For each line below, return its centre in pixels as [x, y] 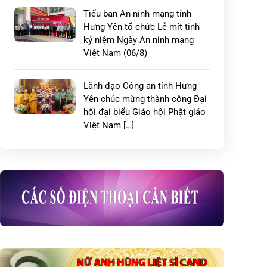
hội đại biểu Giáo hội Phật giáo [145, 112]
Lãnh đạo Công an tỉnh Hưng [140, 86]
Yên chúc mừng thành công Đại [145, 99]
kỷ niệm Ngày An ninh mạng [139, 40]
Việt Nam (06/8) [115, 53]
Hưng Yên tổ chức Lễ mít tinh [142, 27]
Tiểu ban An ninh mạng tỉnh [137, 14]
